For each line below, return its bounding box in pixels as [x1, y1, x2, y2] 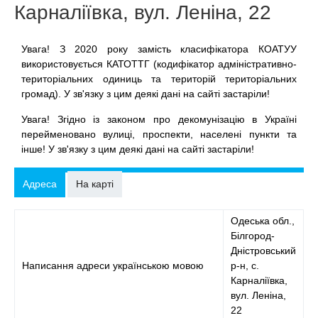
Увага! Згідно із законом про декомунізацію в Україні [21, 114, 297, 125]
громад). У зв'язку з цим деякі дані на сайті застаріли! [21, 88, 270, 99]
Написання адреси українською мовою [22, 260, 204, 271]
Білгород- [231, 230, 275, 241]
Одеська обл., [231, 215, 295, 226]
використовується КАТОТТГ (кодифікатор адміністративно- [21, 58, 297, 70]
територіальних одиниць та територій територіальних [21, 73, 297, 84]
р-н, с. [231, 260, 259, 271]
